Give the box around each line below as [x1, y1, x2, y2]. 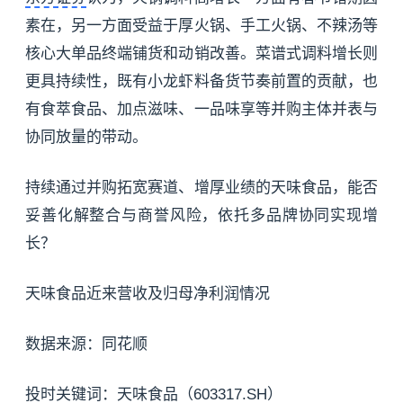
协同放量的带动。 [25, 129, 148, 147]
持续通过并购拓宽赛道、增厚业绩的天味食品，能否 [25, 179, 378, 197]
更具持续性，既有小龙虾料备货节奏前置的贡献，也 [25, 73, 378, 91]
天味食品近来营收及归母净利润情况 [25, 285, 270, 303]
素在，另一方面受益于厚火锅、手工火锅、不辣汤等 [25, 17, 378, 35]
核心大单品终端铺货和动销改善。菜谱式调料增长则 [25, 45, 378, 63]
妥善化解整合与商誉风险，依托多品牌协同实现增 [25, 207, 378, 225]
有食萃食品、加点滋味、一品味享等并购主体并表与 [25, 101, 378, 119]
